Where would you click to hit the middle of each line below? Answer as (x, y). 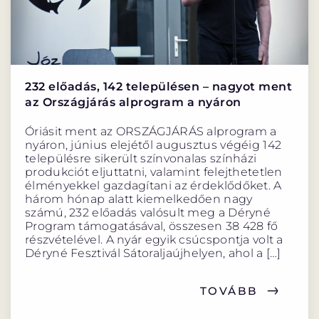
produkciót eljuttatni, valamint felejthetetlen (154, 172)
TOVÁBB (229, 291)
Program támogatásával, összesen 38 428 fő (152, 226)
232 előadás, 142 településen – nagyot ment (158, 87)
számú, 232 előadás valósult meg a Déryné (148, 213)
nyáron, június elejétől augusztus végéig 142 (153, 145)
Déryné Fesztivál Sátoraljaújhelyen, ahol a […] (153, 253)
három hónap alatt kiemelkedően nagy (139, 199)
